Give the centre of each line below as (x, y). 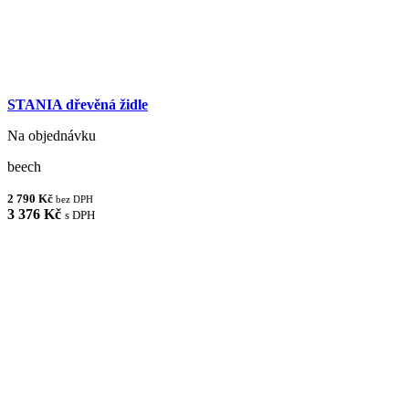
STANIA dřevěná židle (78, 104)
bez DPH (74, 199)
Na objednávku (52, 135)
